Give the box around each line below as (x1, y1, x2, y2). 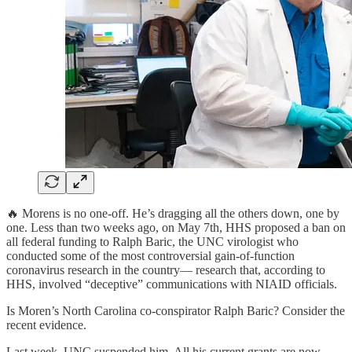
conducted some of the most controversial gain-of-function (6, 249, 295, 263)
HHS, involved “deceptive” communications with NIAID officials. (6, 277, 337, 291)
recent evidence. (6, 318, 86, 332)
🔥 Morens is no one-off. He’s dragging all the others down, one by (6, 207, 339, 221)
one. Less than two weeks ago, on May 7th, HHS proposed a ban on (6, 221, 346, 235)
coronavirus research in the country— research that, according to (6, 263, 325, 277)
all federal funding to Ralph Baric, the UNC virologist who (6, 235, 299, 249)
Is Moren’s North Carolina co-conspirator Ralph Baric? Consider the (6, 304, 345, 318)
